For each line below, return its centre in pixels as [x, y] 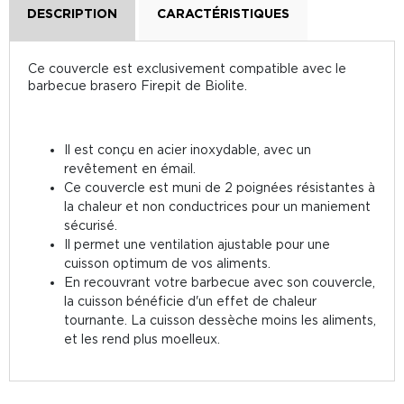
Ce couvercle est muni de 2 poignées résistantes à [220, 187]
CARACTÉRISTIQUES [223, 13]
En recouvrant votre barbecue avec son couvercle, [220, 282]
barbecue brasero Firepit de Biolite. [138, 85]
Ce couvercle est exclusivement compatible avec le [187, 68]
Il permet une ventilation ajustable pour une [197, 244]
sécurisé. [91, 225]
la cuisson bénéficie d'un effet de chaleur [190, 301]
